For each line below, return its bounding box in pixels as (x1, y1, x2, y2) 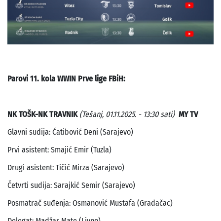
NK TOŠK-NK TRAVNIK (7, 110, 79, 119)
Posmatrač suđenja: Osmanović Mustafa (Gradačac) (7, 198, 173, 208)
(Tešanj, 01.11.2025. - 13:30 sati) (79, 110, 175, 119)
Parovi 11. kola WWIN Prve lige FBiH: (7, 74, 125, 84)
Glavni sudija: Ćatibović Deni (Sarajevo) (7, 127, 133, 137)
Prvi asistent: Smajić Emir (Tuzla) (7, 145, 111, 155)
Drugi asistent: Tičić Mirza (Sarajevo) (7, 163, 124, 173)
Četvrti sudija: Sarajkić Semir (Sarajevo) (7, 181, 135, 190)
